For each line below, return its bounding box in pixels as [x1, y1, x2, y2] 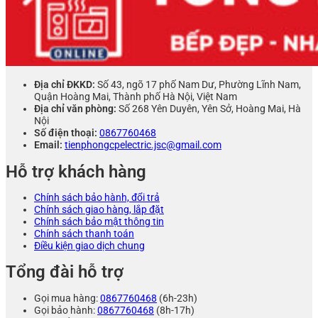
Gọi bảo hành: [34, 304, 97, 317]
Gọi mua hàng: [34, 292, 100, 305]
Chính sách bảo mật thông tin [34, 216, 164, 229]
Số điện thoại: [34, 127, 99, 140]
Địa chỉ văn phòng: [34, 103, 119, 116]
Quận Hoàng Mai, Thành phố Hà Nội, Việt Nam [34, 91, 237, 104]
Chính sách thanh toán [34, 228, 134, 241]
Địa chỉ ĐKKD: [34, 79, 97, 92]
